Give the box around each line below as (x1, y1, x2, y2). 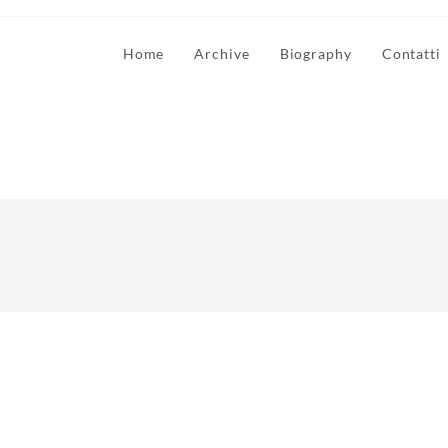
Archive (194, 45, 250, 62)
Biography (279, 45, 352, 62)
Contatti (381, 45, 441, 62)
